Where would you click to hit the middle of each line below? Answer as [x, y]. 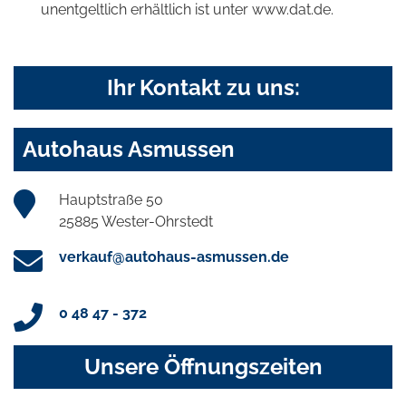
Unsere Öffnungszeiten [203, 367]
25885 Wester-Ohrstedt [136, 222]
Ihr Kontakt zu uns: [203, 88]
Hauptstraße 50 [111, 200]
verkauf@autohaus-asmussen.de [174, 257]
